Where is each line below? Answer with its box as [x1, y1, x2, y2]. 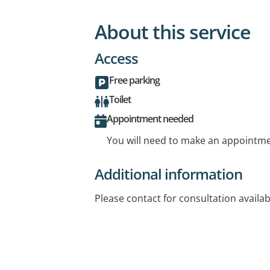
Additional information [95, 163, 242, 184]
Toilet [109, 92, 131, 106]
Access [95, 48, 138, 68]
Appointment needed [107, 111, 193, 125]
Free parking [109, 73, 160, 87]
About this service [95, 18, 250, 45]
